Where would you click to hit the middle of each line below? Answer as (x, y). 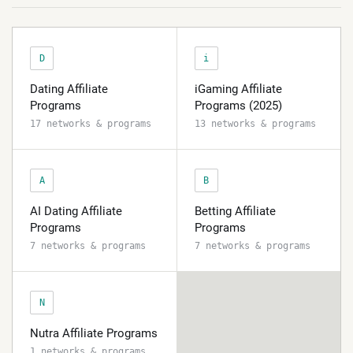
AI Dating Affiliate (76, 211)
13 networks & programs (255, 124)
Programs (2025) (238, 106)
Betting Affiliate (235, 211)
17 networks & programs (91, 124)
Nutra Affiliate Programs (94, 333)
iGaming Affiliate (238, 89)
